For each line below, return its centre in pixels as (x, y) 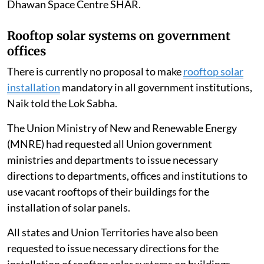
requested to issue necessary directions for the (113, 248)
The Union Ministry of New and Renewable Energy (122, 128)
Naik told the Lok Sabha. (62, 103)
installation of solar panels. (69, 207)
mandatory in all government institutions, (156, 87)
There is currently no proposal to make (95, 71)
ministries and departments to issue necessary (113, 159)
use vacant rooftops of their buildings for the (108, 191)
